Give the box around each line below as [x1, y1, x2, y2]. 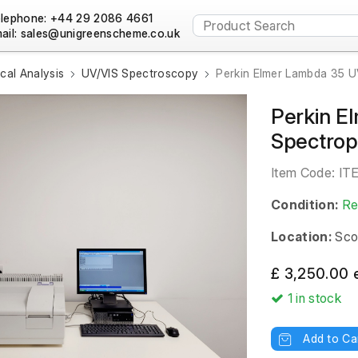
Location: [271, 229, 332, 245]
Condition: [271, 197, 339, 213]
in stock [296, 290, 341, 306]
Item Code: [271, 165, 339, 181]
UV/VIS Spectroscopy [82, 66, 199, 80]
